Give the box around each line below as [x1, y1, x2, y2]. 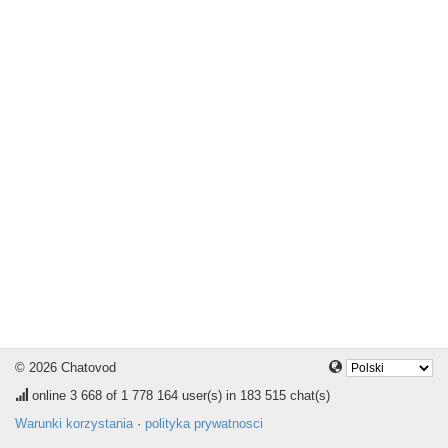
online [28, 388, 70, 403]
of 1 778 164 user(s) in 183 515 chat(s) [102, 388, 330, 403]
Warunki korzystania [15, 416, 133, 431]
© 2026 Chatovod [15, 360, 116, 375]
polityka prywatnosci [145, 416, 263, 431]
